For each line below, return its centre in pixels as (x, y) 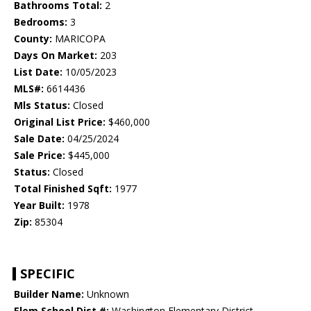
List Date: (38, 72)
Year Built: (39, 205)
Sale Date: (39, 139)
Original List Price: (60, 122)
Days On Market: (56, 56)
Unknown (107, 294)
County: (33, 39)
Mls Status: (42, 106)
